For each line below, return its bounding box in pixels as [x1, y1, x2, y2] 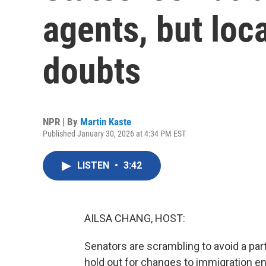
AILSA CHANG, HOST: [84, 212, 185, 224]
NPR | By [43, 116, 80, 128]
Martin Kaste [80, 116, 131, 128]
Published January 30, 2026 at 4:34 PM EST [43, 129, 186, 138]
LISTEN [77, 160, 112, 171]
